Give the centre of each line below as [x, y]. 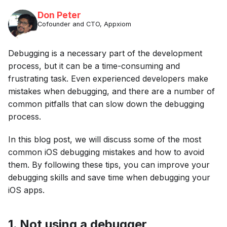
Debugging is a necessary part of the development [105, 53]
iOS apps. [26, 190]
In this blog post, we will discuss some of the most [105, 139]
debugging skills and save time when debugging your [109, 177]
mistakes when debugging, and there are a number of [111, 91]
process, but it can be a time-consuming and [94, 66]
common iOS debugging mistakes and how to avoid [106, 152]
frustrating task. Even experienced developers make [108, 78]
